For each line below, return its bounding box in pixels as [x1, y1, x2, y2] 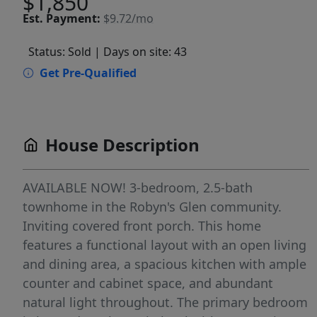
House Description [45, 133, 200, 157]
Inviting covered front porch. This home [23, 217, 261, 235]
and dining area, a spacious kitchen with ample [23, 255, 306, 273]
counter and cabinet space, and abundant [23, 275, 273, 292]
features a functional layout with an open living [23, 236, 306, 254]
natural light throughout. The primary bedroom [23, 294, 308, 311]
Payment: [46, 10, 100, 26]
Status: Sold [28, 44, 91, 60]
